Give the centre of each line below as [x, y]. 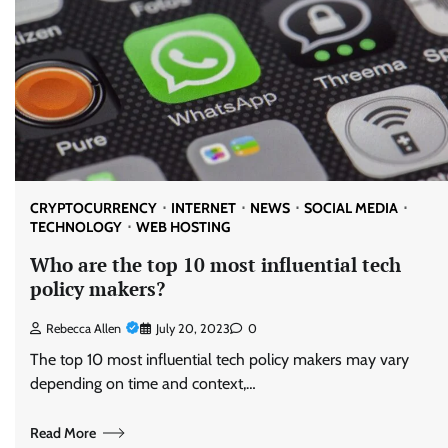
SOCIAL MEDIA [351, 208]
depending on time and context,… [143, 384]
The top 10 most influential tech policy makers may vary [219, 360]
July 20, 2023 [193, 329]
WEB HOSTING [183, 227]
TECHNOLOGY [76, 227]
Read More [63, 432]
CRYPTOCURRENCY [93, 208]
